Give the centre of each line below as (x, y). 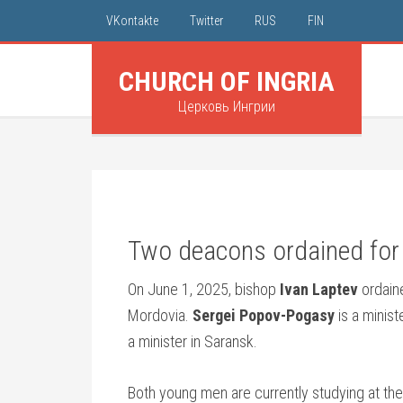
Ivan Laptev (319, 289)
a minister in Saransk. (193, 341)
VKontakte (132, 21)
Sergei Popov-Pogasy (264, 315)
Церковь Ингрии (227, 107)
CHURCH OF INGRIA (227, 81)
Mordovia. (160, 315)
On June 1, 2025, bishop (204, 289)
